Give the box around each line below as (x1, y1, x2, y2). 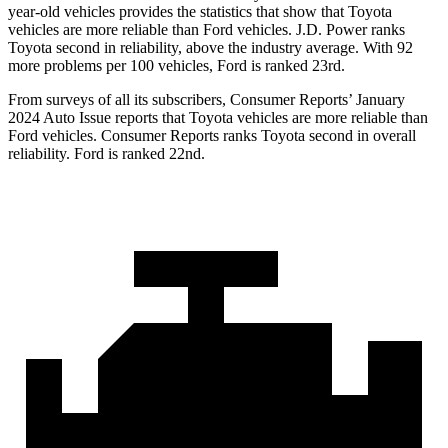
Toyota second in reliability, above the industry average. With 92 (8, 39, 413, 57)
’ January (348, 91, 405, 109)
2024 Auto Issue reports (8, 109, 162, 127)
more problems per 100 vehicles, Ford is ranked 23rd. (8, 57, 345, 75)
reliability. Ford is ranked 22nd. (8, 145, 205, 163)
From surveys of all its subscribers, (8, 91, 230, 109)
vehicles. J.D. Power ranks (233, 21, 405, 39)
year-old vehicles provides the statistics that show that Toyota (8, 3, 392, 21)
